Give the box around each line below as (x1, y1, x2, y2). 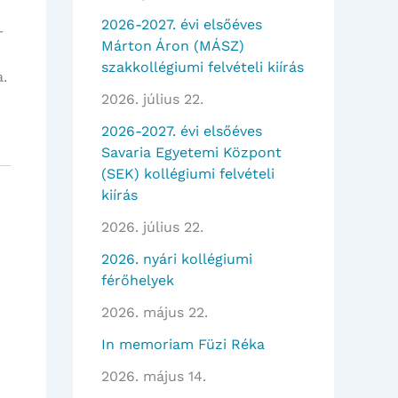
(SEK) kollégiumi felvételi (101, 165, 275, 183)
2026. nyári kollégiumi (101, 251, 252, 268)
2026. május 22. (101, 304, 208, 322)
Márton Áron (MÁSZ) (101, 37, 244, 55)
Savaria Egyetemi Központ (101, 144, 282, 162)
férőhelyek (101, 272, 174, 290)
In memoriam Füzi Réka (101, 336, 265, 354)
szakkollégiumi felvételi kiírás (101, 59, 304, 76)
